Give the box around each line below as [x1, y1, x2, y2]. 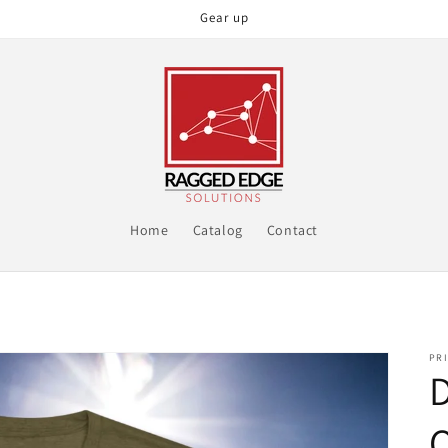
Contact [266, 221, 318, 239]
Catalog [192, 221, 243, 239]
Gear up [199, 9, 249, 26]
